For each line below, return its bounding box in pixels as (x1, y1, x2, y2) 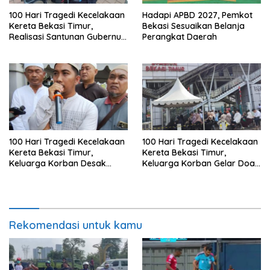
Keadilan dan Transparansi (9, 168, 118, 180)
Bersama (142, 168, 179, 180)
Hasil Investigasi (9, 179, 72, 190)
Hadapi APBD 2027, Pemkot (142, 10, 253, 21)
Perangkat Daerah (142, 31, 217, 43)
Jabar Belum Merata (9, 42, 92, 54)
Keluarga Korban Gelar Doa (142, 157, 255, 169)
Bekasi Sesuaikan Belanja (142, 20, 245, 32)
